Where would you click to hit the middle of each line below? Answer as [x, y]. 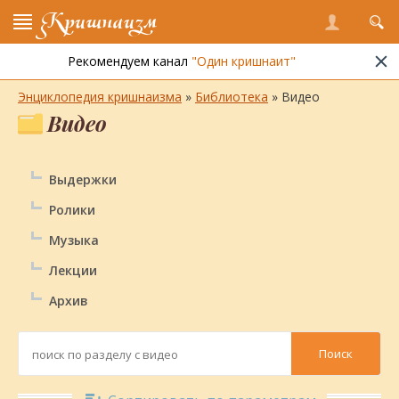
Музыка [74, 240]
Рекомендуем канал [130, 61]
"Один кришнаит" [244, 61]
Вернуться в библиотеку [93, 62]
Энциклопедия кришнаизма [100, 97]
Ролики [72, 210]
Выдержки [83, 179]
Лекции [73, 270]
